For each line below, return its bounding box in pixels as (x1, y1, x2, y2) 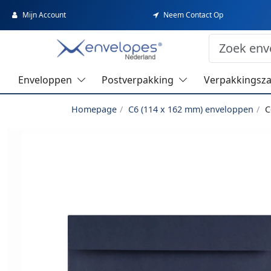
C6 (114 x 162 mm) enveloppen (128, 103, 253, 116)
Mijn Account (22, 10, 66, 20)
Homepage (71, 103, 117, 116)
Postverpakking (102, 73, 174, 87)
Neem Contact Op (163, 10, 224, 20)
